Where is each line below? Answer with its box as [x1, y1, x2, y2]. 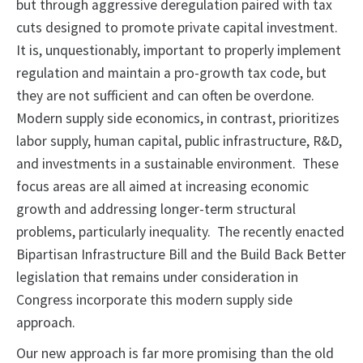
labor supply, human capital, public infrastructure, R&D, [16, 132, 342, 151]
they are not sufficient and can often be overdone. [16, 87, 318, 105]
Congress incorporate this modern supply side [16, 291, 293, 310]
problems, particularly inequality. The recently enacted [16, 223, 344, 241]
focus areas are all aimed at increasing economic [16, 177, 309, 196]
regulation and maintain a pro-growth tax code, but [16, 64, 327, 83]
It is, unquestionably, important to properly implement [16, 41, 341, 60]
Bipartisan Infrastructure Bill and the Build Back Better [16, 246, 346, 264]
